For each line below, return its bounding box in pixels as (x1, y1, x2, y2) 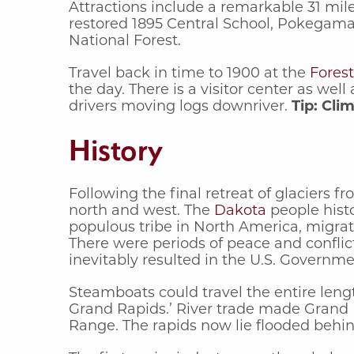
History (69, 131, 163, 168)
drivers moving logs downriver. (69, 96, 292, 115)
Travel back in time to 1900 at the (69, 63, 310, 81)
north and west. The (69, 201, 214, 219)
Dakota (214, 201, 266, 219)
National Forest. (69, 31, 181, 49)
